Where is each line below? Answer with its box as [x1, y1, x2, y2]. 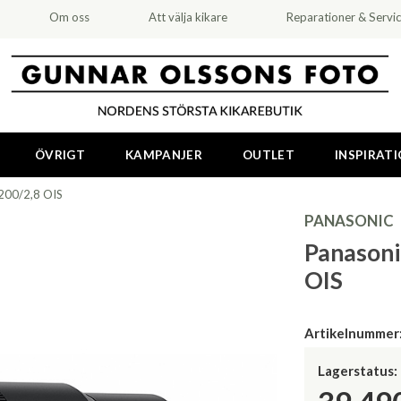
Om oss [49, 10, 90, 24]
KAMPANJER [125, 148, 203, 162]
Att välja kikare [148, 10, 227, 24]
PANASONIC [304, 211, 394, 230]
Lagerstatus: [318, 363, 397, 379]
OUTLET [243, 148, 295, 162]
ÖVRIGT [34, 148, 85, 162]
